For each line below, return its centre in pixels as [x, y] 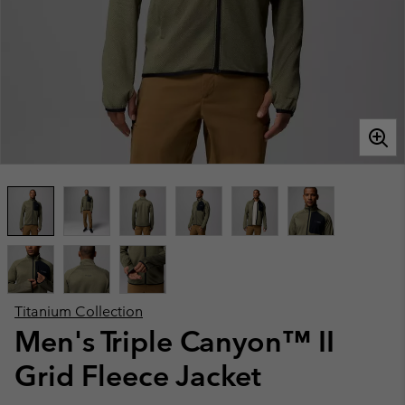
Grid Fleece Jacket [138, 376]
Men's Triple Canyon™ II [174, 341]
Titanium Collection [79, 311]
